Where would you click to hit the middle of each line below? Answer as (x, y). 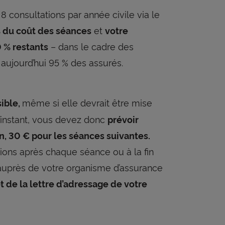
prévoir (123, 119)
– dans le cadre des (91, 46)
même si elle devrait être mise (87, 102)
